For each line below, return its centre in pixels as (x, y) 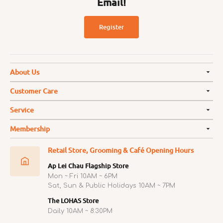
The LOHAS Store (73, 200)
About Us (25, 72)
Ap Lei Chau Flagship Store (88, 166)
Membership (30, 128)
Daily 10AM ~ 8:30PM (80, 211)
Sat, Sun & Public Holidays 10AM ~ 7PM (111, 185)
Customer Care (34, 91)
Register (111, 27)
